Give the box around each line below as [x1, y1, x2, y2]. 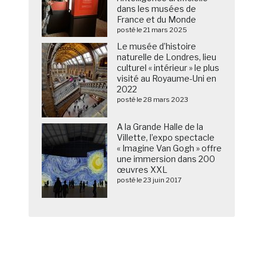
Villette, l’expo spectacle [117, 132, 215, 143]
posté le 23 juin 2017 [117, 176, 182, 185]
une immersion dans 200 [117, 154, 216, 164]
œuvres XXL [117, 164, 168, 175]
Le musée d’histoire [117, 41, 197, 52]
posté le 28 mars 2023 [117, 95, 189, 104]
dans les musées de [117, 4, 197, 14]
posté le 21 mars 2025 [117, 26, 188, 35]
